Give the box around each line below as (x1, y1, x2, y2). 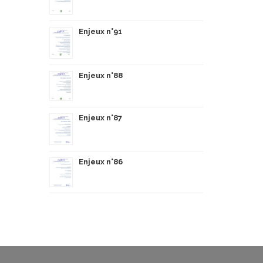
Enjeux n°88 (78, 71, 123, 80)
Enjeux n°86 (78, 157, 123, 166)
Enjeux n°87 (78, 113, 122, 122)
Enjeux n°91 (78, 27, 122, 36)
